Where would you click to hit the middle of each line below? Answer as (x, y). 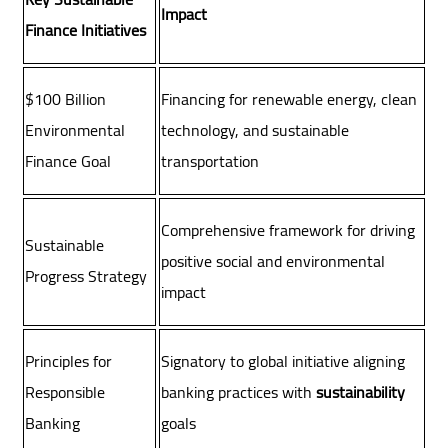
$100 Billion (66, 99)
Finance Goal (68, 161)
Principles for (69, 361)
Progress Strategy (86, 276)
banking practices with (239, 392)
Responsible (65, 392)
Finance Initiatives (86, 30)
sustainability (361, 392)
